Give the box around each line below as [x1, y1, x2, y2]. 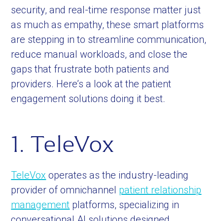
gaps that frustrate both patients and [11, 63, 170, 75]
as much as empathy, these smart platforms [11, 19, 204, 31]
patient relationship [119, 184, 202, 196]
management [11, 199, 70, 211]
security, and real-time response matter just [11, 4, 201, 16]
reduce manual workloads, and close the [11, 48, 188, 60]
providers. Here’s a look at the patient [11, 78, 172, 90]
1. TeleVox [11, 133, 115, 155]
